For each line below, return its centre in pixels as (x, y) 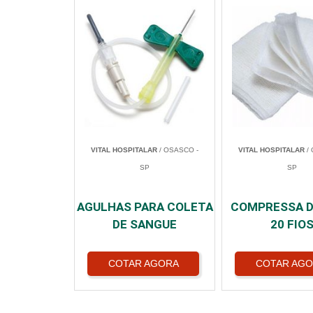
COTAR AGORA (143, 263)
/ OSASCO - (178, 150)
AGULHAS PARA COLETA (145, 206)
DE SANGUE (145, 224)
